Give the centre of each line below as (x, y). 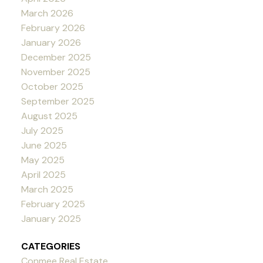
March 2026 (47, 13)
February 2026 (53, 28)
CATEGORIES (50, 247)
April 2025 (43, 174)
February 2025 (53, 204)
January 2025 (51, 218)
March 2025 (47, 189)
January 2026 (51, 42)
